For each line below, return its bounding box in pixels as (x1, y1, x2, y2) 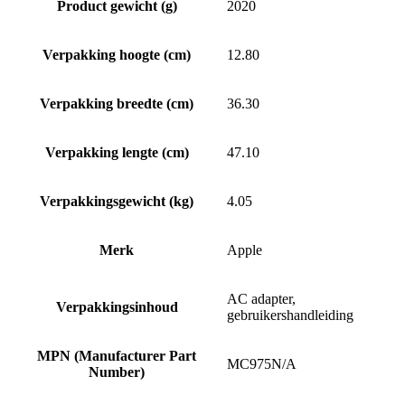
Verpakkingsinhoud (55, 298, 178, 315)
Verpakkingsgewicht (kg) (40, 193, 193, 209)
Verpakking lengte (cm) (44, 144, 189, 160)
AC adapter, (227, 290, 296, 306)
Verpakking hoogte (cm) (42, 46, 191, 62)
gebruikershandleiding (227, 306, 353, 323)
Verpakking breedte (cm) (40, 95, 193, 111)
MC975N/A (227, 355, 297, 372)
